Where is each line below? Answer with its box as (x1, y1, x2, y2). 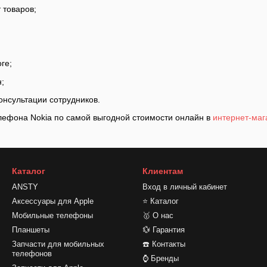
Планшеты (12, 225, 49, 235)
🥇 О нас (142, 211, 173, 221)
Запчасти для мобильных (12, 240, 104, 249)
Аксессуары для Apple (12, 197, 94, 206)
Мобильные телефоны (12, 211, 93, 221)
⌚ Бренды (142, 254, 179, 263)
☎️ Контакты (142, 240, 185, 249)
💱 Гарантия (142, 225, 185, 235)
